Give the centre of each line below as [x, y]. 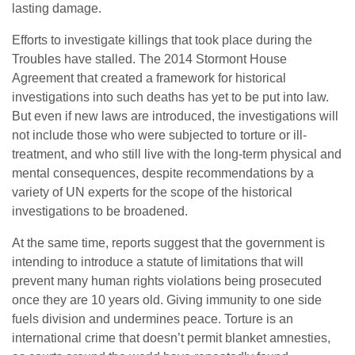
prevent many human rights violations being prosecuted [167, 281]
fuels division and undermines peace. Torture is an [153, 319]
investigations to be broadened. [100, 211]
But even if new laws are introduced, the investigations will [175, 116]
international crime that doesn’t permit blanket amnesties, [171, 338]
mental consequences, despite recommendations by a [163, 173]
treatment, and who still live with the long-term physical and [177, 154]
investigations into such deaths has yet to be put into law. [170, 97]
